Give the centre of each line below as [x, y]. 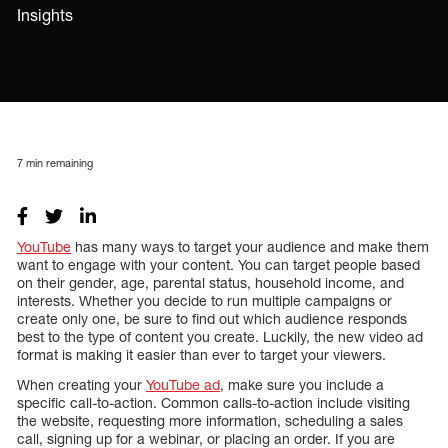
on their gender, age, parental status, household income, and [210, 282]
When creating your [81, 384]
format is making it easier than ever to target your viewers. [201, 354]
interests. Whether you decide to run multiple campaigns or [204, 300]
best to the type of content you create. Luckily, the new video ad [220, 336]
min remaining [58, 162]
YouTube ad [183, 384]
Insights [45, 15]
